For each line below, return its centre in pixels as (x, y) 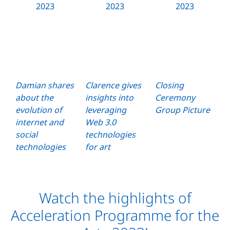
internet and (40, 122)
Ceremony (175, 98)
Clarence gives (113, 85)
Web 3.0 (101, 122)
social (26, 135)
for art (98, 147)
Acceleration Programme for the (115, 215)
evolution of (39, 110)
